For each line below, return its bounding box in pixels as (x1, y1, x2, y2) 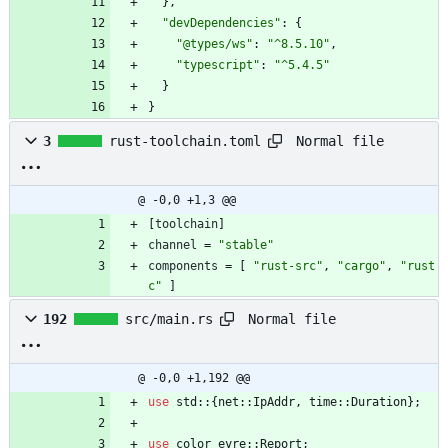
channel (148, 238, 197, 253)
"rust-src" (253, 259, 323, 274)
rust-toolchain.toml (109, 133, 261, 150)
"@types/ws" (176, 37, 253, 52)
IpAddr (253, 395, 295, 410)
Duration (351, 395, 407, 410)
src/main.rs (125, 311, 213, 328)
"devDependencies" (162, 16, 281, 31)
